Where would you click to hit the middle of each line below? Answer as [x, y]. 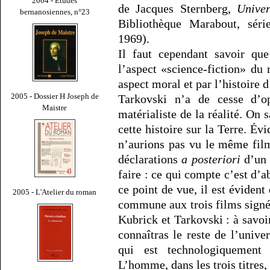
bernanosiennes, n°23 [55, 11]
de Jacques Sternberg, [178, 9]
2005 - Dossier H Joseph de [55, 96]
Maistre [55, 107]
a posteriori [211, 159]
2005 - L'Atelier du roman [55, 192]
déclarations [150, 159]
